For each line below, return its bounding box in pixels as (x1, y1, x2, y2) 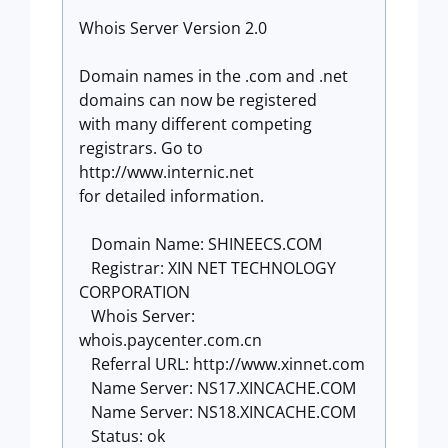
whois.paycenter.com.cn (79, 329, 262, 351)
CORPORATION (79, 281, 190, 303)
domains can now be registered (79, 89, 317, 111)
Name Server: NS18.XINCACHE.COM (79, 401, 356, 423)
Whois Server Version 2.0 (79, 17, 267, 39)
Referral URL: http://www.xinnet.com (79, 353, 365, 375)
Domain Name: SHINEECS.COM (79, 233, 322, 255)
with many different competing (79, 113, 312, 135)
